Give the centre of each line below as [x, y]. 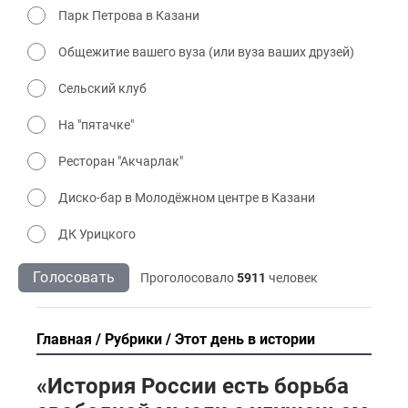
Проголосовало [189, 278]
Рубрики [133, 340]
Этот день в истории [245, 340]
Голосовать [74, 278]
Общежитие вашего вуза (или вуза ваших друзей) [206, 52]
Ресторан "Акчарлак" [121, 162]
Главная [64, 340]
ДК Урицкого [97, 235]
